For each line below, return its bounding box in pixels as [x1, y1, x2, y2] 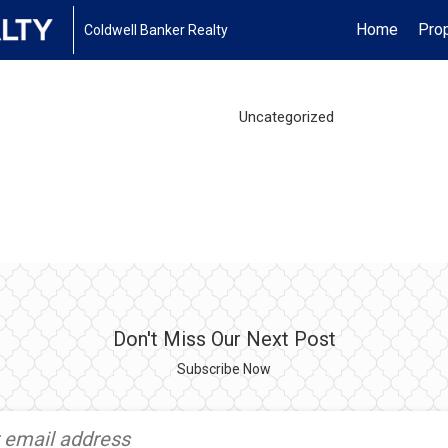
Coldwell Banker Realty [84, 22, 229, 38]
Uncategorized [238, 107, 334, 126]
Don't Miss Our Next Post [112, 327, 336, 351]
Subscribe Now [177, 361, 271, 377]
